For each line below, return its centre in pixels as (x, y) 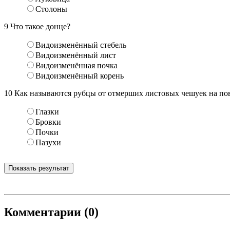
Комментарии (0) (51, 212)
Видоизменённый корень (80, 75)
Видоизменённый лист (76, 55)
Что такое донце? (39, 26)
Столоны (51, 9)
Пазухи (48, 142)
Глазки (47, 111)
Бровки (48, 122)
